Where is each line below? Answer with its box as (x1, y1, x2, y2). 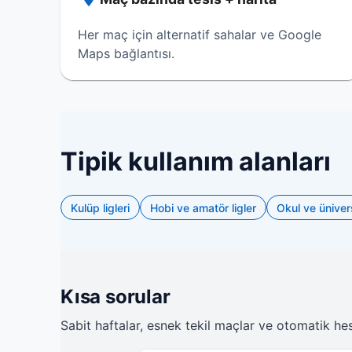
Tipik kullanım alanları (60, 146, 331, 177)
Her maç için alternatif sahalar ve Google (78, 27, 321, 42)
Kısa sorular (60, 285, 170, 308)
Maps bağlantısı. (78, 46, 174, 61)
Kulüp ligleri (71, 200, 130, 214)
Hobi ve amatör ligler (150, 200, 256, 214)
